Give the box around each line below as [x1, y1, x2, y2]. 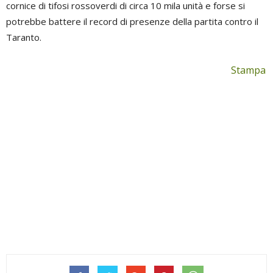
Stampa [231, 63, 266, 77]
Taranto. [6, 31, 41, 43]
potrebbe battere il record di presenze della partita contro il [6, 15, 258, 27]
